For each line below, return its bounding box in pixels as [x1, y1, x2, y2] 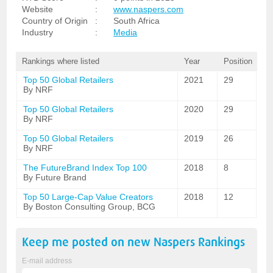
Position [223, 57, 252, 66]
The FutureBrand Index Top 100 [23, 163, 147, 172]
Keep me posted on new [22, 235, 154, 249]
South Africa [113, 16, 160, 26]
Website [22, 4, 54, 14]
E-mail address [22, 257, 73, 265]
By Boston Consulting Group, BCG [23, 202, 156, 211]
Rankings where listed [22, 57, 100, 66]
